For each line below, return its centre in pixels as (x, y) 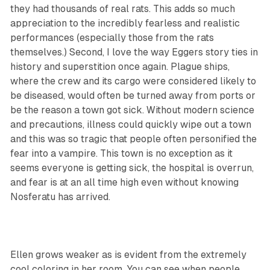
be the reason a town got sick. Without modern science (132, 110)
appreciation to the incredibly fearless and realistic (125, 24)
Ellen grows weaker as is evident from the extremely (128, 255)
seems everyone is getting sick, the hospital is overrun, (132, 168)
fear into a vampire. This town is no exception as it (121, 154)
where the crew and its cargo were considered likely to (133, 81)
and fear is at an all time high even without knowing (124, 183)
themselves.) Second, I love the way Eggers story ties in (134, 52)
